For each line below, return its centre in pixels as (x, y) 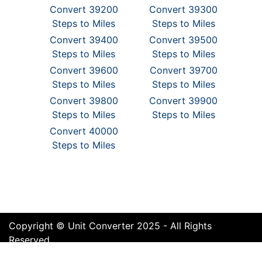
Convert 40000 (84, 131)
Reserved (29, 240)
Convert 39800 (84, 101)
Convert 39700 (183, 70)
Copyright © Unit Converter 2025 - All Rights (110, 226)
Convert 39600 (84, 70)
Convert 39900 (184, 101)
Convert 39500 (184, 40)
